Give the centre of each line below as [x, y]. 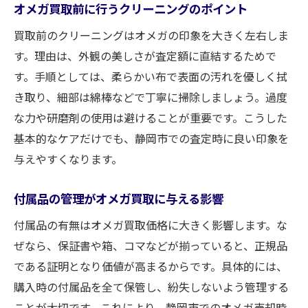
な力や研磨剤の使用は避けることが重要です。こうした [151, 118]
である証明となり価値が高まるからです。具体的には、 [151, 266]
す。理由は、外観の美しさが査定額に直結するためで [145, 56]
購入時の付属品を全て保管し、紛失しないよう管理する [151, 287]
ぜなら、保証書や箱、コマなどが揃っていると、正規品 [151, 245]
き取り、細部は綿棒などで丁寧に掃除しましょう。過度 [151, 97]
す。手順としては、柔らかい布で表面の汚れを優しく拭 [151, 76]
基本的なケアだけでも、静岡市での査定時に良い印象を [151, 138]
